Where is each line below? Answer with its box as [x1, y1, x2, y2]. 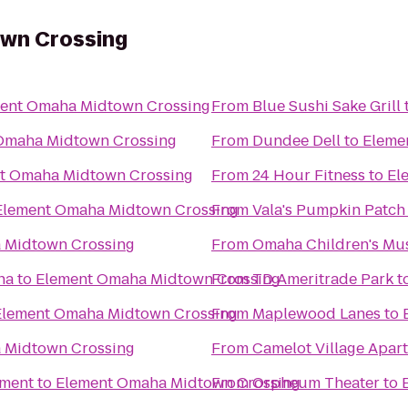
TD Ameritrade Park [252, 269, 393, 290]
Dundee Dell [252, 130, 341, 151]
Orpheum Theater [252, 372, 380, 393]
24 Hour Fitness [252, 165, 365, 186]
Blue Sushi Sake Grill [252, 96, 401, 117]
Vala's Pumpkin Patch [252, 199, 405, 220]
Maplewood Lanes [252, 303, 381, 324]
